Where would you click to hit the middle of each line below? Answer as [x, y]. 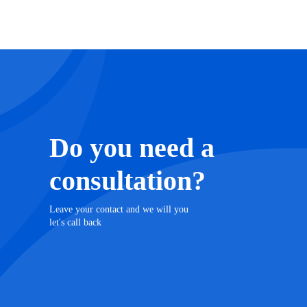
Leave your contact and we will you [119, 209]
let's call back [75, 222]
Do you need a [132, 147]
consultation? [127, 180]
